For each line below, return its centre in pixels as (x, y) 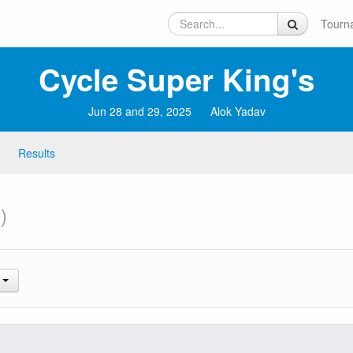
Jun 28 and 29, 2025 (139, 111)
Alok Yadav (238, 111)
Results (37, 153)
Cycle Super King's (176, 79)
